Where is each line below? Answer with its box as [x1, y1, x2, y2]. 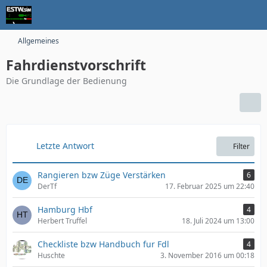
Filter [233, 141, 250, 151]
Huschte [38, 250, 65, 260]
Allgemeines [18, 36, 59, 46]
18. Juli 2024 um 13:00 [182, 216, 254, 226]
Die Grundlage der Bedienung [6, 75, 127, 86]
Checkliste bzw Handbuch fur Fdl [38, 238, 169, 250]
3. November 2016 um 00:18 [160, 250, 254, 260]
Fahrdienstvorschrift [6, 55, 146, 74]
